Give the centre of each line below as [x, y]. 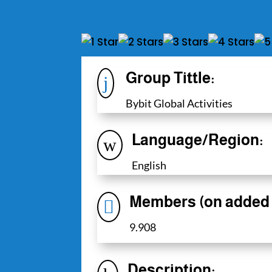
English [149, 165]
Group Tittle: [170, 77]
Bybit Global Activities [179, 103]
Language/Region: [197, 140]
